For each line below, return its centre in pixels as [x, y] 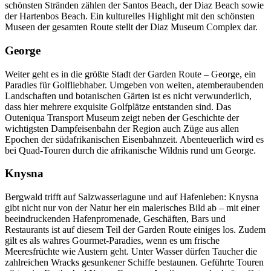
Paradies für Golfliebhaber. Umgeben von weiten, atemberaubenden [134, 85]
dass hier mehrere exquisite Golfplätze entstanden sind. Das [118, 106]
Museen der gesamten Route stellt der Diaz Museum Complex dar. [131, 27]
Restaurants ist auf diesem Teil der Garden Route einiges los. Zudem [135, 230]
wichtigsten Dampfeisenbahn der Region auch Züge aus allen [122, 128]
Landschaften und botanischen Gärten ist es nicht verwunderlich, [128, 96]
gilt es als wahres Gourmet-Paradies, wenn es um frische [112, 241]
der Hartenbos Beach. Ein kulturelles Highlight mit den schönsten [130, 16]
